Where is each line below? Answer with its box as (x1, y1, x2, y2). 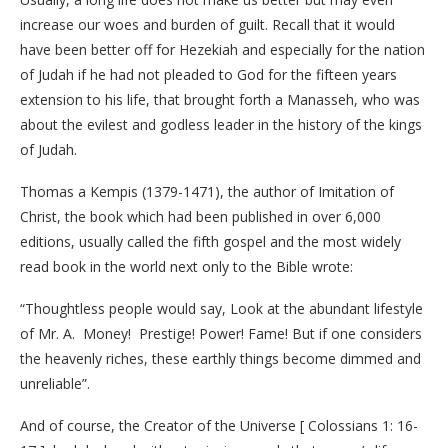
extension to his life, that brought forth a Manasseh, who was (20, 90, 420, 109)
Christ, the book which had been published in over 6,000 (20, 207, 381, 226)
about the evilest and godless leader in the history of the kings (20, 115, 422, 134)
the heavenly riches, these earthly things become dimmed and (20, 349, 421, 368)
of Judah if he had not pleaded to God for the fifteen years (20, 65, 397, 84)
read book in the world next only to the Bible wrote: (20, 257, 353, 276)
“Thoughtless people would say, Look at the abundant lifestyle (20, 299, 423, 318)
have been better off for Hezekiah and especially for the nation (20, 40, 425, 59)
